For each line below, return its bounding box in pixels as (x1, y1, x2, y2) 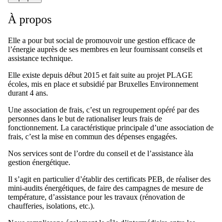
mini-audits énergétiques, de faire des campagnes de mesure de (8, 183, 203, 192)
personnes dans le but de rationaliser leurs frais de (8, 114, 162, 123)
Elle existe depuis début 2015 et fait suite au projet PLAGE (8, 70, 193, 79)
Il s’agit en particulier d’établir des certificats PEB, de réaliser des (8, 174, 211, 183)
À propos (8, 12, 52, 26)
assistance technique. (8, 54, 73, 62)
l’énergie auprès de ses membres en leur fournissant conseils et (8, 45, 202, 54)
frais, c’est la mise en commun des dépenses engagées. (8, 132, 177, 141)
